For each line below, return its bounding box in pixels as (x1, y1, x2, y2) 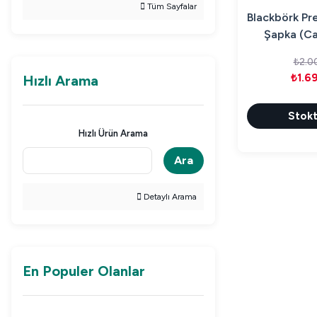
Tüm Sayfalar (145, 1, 197, 11)
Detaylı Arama (142, 192, 197, 202)
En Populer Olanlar (23, 263, 145, 279)
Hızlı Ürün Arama (79, 128, 148, 139)
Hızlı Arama (23, 72, 98, 89)
